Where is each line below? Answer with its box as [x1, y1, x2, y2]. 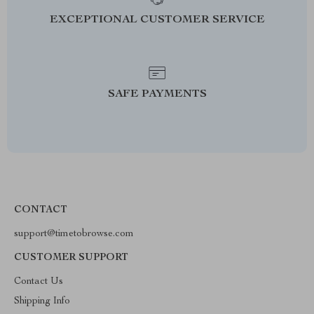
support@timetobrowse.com [14, 229, 134, 239]
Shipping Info [14, 296, 70, 306]
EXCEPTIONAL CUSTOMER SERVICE [49, 15, 265, 26]
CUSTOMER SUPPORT [14, 253, 128, 263]
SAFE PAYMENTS [107, 89, 207, 100]
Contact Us [14, 277, 63, 287]
